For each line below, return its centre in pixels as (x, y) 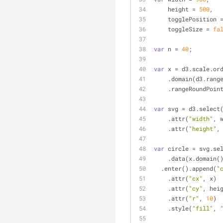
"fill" (203, 208)
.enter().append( (189, 168)
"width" (201, 118)
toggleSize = (190, 29)
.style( (180, 208)
